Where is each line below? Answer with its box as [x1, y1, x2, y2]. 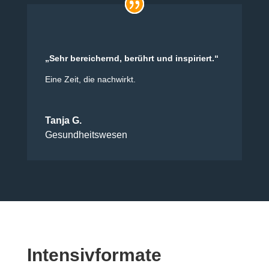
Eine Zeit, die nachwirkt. [44, 74, 136, 84]
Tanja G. [44, 115, 82, 125]
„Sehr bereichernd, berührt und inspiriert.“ [44, 53, 219, 63]
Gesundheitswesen [44, 129, 127, 140]
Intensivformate [26, 244, 162, 265]
